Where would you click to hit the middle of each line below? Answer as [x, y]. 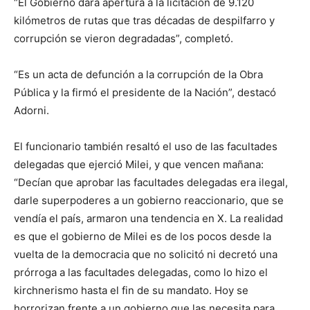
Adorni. [31, 111]
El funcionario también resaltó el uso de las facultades [146, 147]
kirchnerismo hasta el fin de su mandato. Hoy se [131, 291]
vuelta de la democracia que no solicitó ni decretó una [146, 255]
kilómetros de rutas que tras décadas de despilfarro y [144, 21]
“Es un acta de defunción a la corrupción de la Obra [138, 75]
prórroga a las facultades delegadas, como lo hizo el [141, 273]
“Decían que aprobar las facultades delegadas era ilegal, [151, 183]
